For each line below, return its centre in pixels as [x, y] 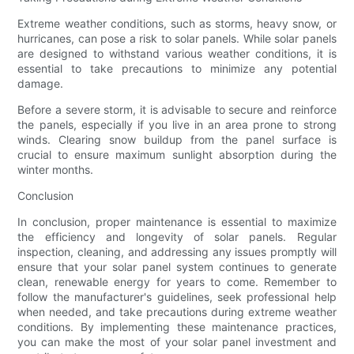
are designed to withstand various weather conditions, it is [177, 54]
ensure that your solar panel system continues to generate [177, 267]
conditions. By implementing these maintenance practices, [177, 327]
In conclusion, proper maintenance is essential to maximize [177, 222]
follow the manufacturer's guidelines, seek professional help [177, 297]
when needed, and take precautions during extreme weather [177, 312]
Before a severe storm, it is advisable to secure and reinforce [177, 110]
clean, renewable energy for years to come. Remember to [177, 282]
